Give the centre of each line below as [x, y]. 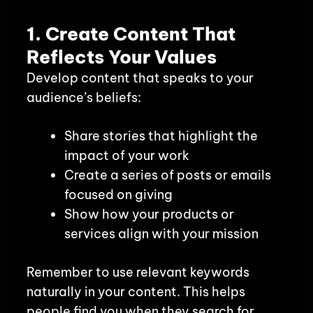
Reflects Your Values [121, 57]
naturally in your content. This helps [136, 291]
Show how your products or [149, 214]
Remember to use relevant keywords [138, 272]
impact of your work [126, 155]
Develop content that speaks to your [140, 78]
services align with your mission [161, 233]
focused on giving [118, 194]
